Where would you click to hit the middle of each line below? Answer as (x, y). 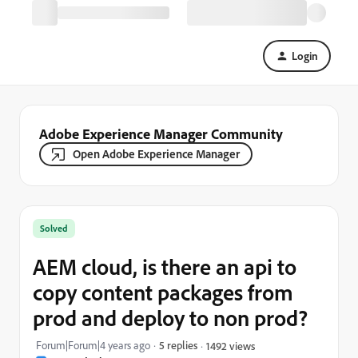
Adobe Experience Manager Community (161, 133)
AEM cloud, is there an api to (165, 267)
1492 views (231, 345)
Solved (54, 228)
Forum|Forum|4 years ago (93, 345)
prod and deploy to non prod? (170, 318)
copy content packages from (163, 292)
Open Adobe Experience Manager (156, 154)
